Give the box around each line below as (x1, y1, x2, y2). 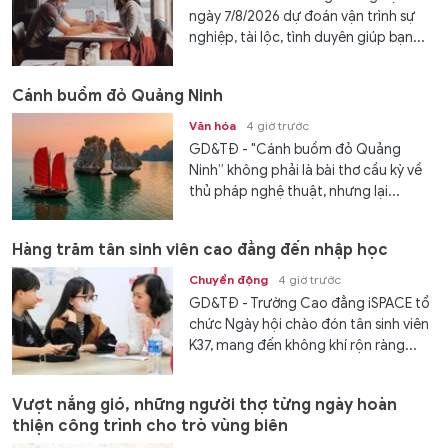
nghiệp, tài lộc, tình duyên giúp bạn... (189, 28, 426, 46)
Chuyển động (189, 272, 269, 288)
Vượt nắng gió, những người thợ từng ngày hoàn (12, 394, 397, 415)
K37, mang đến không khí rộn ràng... (189, 337, 418, 355)
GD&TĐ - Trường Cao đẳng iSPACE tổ (189, 295, 431, 313)
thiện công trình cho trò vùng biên (12, 415, 288, 436)
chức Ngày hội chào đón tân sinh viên (189, 316, 430, 334)
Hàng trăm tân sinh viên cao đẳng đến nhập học (12, 240, 388, 261)
